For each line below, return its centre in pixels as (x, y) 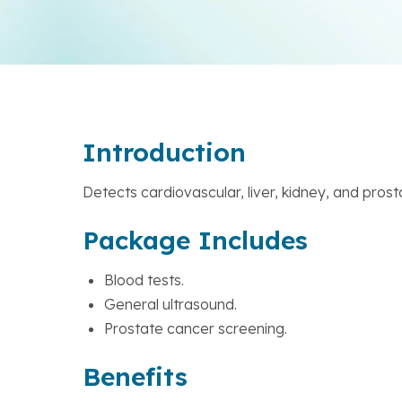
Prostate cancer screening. (196, 328)
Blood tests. (144, 280)
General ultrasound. (170, 304)
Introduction (164, 152)
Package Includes (195, 240)
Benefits (135, 376)
